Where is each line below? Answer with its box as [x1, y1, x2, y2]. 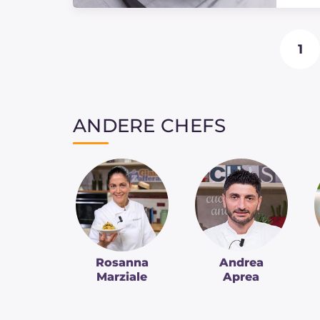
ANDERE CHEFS [73, 114, 226, 137]
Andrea [219, 255, 264, 269]
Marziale [96, 269, 147, 284]
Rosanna [95, 255, 149, 269]
